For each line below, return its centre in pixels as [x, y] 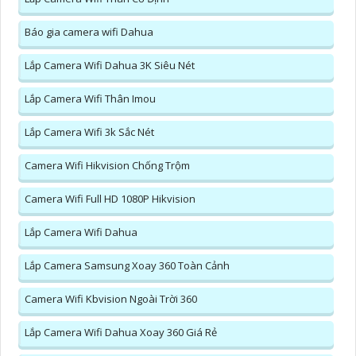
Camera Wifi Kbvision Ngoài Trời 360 [111, 299]
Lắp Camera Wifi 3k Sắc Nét [89, 132]
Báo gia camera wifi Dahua [89, 32]
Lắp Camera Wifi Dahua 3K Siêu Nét [110, 66]
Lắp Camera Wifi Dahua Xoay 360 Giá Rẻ [121, 333]
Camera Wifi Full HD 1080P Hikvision [110, 199]
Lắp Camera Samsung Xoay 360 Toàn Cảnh [127, 266]
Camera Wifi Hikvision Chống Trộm [107, 166]
